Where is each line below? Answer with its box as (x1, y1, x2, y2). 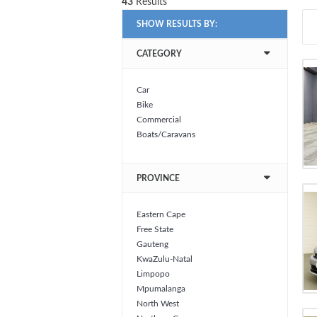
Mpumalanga (137, 284, 185, 293)
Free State (137, 225, 173, 234)
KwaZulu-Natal (137, 255, 192, 263)
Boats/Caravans (137, 130, 195, 139)
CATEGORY (137, 50, 183, 58)
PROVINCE (137, 174, 180, 183)
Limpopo (137, 270, 170, 278)
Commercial (137, 115, 181, 124)
